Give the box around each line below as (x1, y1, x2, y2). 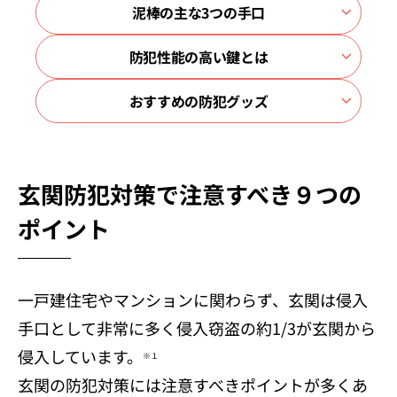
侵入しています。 (18, 344, 143, 368)
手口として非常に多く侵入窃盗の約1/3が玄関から (18, 315, 376, 339)
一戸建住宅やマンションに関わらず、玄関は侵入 (18, 287, 368, 311)
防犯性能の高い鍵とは (128, 45, 269, 67)
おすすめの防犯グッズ (128, 90, 269, 112)
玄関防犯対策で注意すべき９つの (18, 176, 362, 210)
